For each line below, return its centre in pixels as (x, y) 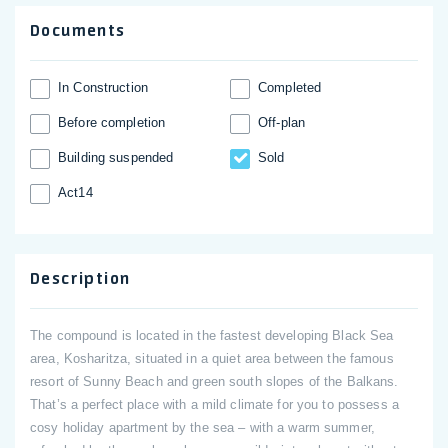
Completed (290, 88)
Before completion (112, 123)
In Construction (103, 88)
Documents (78, 30)
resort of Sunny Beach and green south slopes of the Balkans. (214, 382)
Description (80, 278)
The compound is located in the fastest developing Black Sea (212, 336)
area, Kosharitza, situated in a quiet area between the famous (212, 359)
